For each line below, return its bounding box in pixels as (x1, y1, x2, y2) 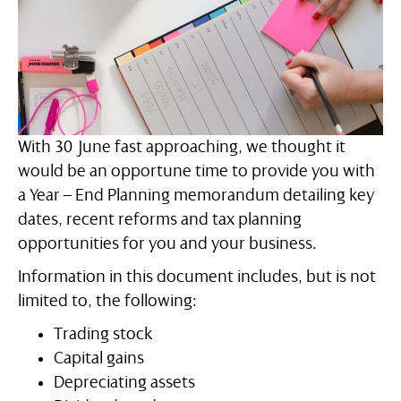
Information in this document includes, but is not (18, 268, 376, 286)
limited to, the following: (18, 292, 197, 311)
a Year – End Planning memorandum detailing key (18, 186, 374, 205)
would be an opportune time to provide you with (18, 162, 375, 181)
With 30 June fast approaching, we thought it (18, 138, 346, 157)
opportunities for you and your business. (18, 235, 317, 253)
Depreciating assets (54, 373, 195, 392)
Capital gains (54, 349, 144, 368)
